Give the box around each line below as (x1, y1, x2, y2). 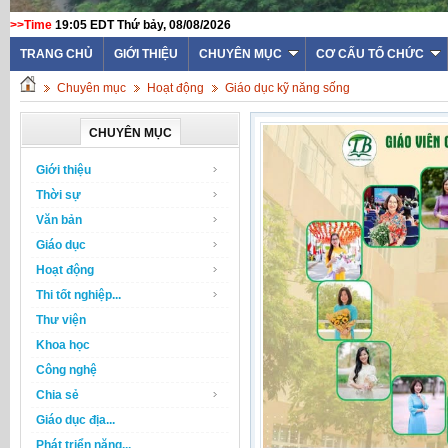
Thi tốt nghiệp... (36, 288, 121, 302)
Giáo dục (36, 238, 86, 252)
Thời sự (36, 188, 81, 202)
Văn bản (36, 213, 82, 227)
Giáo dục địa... (36, 413, 115, 427)
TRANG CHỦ (20, 47, 93, 61)
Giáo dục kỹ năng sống (225, 81, 350, 95)
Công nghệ (36, 363, 97, 377)
